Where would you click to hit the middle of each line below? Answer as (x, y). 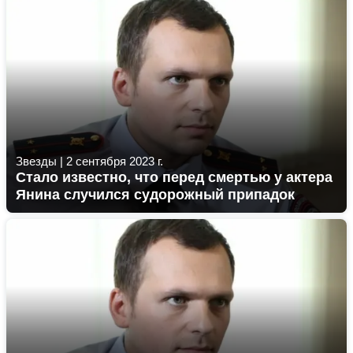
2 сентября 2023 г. (115, 161)
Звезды (36, 161)
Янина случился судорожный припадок (155, 195)
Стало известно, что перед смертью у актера (174, 177)
